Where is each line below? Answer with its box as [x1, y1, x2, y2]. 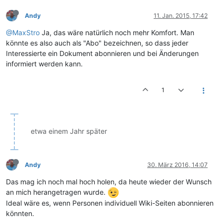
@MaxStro [6, 28, 40, 37]
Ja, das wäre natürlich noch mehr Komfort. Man [40, 28, 194, 37]
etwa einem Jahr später [31, 126, 107, 135]
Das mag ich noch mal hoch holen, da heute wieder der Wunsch [6, 177, 212, 186]
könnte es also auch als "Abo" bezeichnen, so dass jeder [6, 38, 188, 47]
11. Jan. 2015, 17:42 [154, 11, 208, 19]
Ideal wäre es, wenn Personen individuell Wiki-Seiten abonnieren [6, 199, 214, 208]
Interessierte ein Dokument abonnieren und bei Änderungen [6, 49, 199, 57]
